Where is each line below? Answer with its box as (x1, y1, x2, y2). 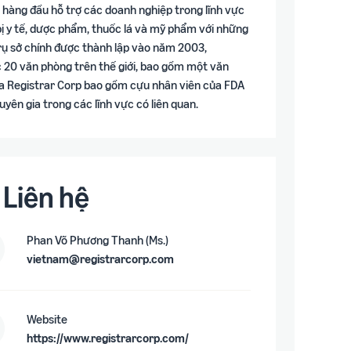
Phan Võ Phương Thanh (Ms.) (27, 231, 169, 248)
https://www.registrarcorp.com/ (27, 329, 190, 346)
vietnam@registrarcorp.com (27, 250, 175, 266)
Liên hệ (3, 178, 90, 215)
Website (27, 310, 68, 327)
